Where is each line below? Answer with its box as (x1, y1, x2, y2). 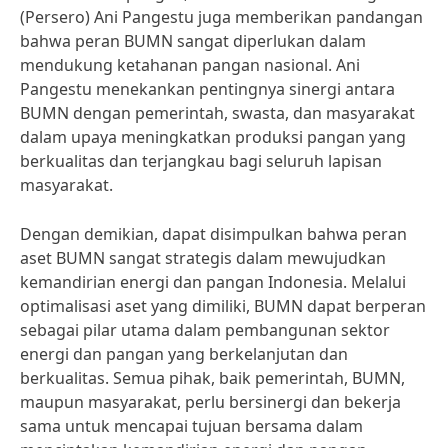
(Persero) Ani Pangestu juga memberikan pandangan (20, 6, 423, 28)
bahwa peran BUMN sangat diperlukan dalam (20, 30, 366, 52)
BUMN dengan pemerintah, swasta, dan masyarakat (20, 102, 415, 124)
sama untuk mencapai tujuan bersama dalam (20, 415, 363, 437)
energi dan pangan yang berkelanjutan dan (20, 343, 348, 365)
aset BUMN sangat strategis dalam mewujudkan (20, 247, 386, 269)
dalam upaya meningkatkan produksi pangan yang (20, 126, 406, 148)
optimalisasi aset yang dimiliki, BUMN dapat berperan (20, 295, 426, 317)
